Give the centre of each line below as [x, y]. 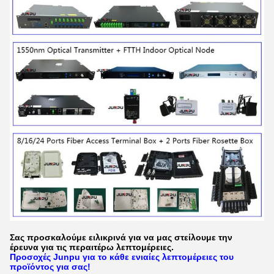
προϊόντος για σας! [50, 266]
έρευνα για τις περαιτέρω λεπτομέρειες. [92, 247]
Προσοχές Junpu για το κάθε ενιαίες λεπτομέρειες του [122, 257]
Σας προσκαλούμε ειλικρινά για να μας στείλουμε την [121, 237]
